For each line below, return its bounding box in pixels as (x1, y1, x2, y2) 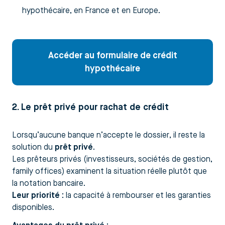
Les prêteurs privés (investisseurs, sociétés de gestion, (12, 155, 212, 164)
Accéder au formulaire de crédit (48, 51, 177, 60)
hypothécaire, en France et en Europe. (22, 7, 160, 15)
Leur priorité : (12, 191, 64, 200)
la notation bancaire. (12, 179, 85, 188)
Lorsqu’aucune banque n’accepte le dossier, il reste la (12, 131, 205, 140)
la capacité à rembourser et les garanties (64, 191, 211, 200)
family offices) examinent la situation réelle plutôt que (12, 167, 207, 176)
